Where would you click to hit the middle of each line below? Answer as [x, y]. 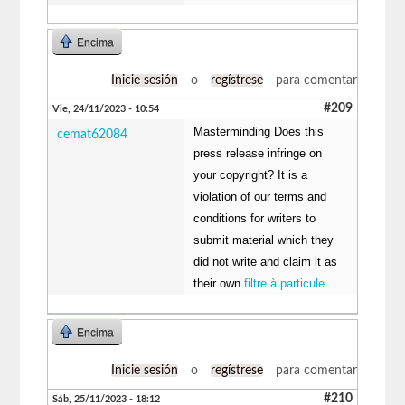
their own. [219, 283]
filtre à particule [285, 283]
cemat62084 [93, 134]
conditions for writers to [255, 218]
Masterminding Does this [259, 131]
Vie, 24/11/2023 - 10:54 [106, 108]
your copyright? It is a [251, 174]
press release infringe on [258, 153]
